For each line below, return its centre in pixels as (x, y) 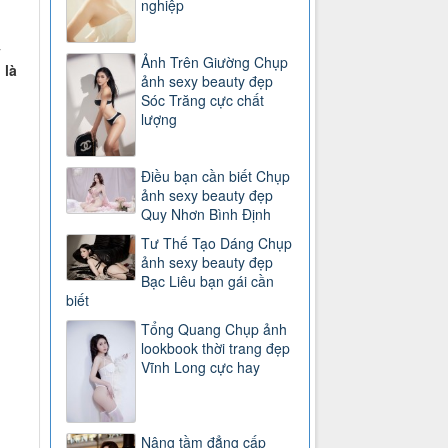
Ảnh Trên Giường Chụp (215, 61)
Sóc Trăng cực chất (203, 99)
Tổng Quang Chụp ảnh (214, 328)
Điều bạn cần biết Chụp (216, 175)
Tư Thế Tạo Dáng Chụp (217, 242)
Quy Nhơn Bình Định (206, 213)
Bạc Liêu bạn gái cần (208, 280)
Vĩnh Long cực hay (201, 366)
